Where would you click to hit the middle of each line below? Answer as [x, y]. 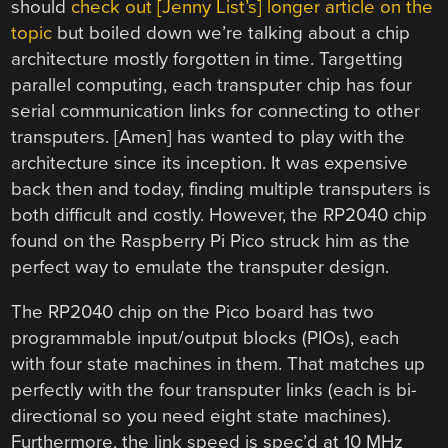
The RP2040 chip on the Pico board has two [193, 311]
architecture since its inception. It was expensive [210, 163]
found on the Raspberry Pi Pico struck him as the [211, 241]
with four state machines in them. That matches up [218, 363]
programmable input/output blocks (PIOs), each [205, 337]
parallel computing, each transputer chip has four [212, 85]
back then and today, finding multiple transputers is [221, 189]
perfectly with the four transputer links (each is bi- [214, 389]
